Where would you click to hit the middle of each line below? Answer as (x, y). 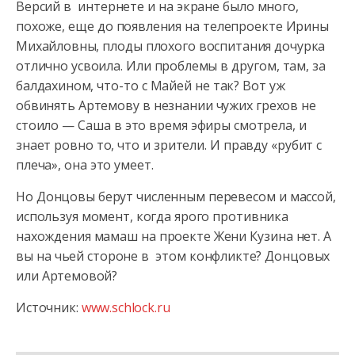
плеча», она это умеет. (85, 165)
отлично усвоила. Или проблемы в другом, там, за (171, 66)
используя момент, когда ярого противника (152, 216)
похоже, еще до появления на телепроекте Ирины (172, 26)
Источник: (49, 307)
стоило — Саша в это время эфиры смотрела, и (161, 125)
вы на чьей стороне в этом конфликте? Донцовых (173, 256)
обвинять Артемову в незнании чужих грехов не (166, 105)
